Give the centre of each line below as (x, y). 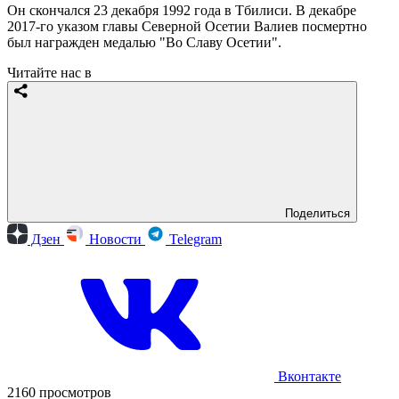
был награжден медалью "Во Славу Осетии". (144, 42)
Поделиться (318, 213)
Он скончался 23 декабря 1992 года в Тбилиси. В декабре (182, 10)
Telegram (194, 239)
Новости (115, 239)
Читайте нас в (49, 72)
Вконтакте (308, 376)
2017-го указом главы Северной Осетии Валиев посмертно (187, 26)
